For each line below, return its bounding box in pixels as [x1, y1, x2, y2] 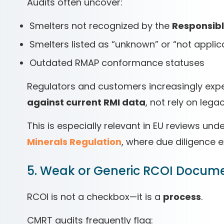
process [163, 190, 201, 203]
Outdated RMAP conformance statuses [29, 56, 204, 69]
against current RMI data [27, 96, 145, 108]
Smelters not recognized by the [29, 19, 172, 32]
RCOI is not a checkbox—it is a [27, 190, 163, 203]
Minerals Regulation [27, 135, 121, 148]
